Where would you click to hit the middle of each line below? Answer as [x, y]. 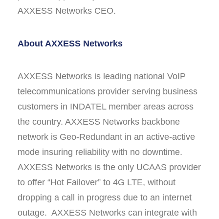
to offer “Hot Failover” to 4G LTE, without [97, 182]
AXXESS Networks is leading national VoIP [102, 76]
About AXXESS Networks [70, 44]
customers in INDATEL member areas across [106, 107]
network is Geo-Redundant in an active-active [106, 137]
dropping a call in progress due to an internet [105, 197]
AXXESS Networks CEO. [67, 11]
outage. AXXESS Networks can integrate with [107, 213]
